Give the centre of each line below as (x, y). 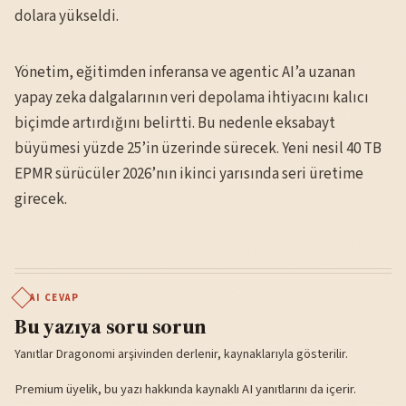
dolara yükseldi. (67, 16)
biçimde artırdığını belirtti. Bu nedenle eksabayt (175, 123)
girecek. (41, 199)
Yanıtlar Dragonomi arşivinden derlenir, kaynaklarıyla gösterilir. (181, 354)
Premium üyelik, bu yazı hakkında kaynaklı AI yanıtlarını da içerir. (185, 389)
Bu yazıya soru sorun (111, 326)
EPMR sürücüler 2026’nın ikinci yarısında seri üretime (189, 174)
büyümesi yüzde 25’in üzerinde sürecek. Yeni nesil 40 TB (198, 148)
